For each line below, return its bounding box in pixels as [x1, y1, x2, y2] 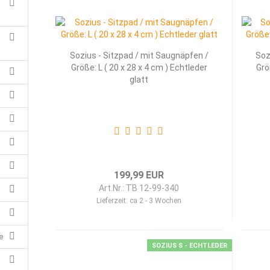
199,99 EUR [114, 169, 165, 181]
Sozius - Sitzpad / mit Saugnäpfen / [69, 51, 209, 60]
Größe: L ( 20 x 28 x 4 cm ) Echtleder [71, 63, 207, 72]
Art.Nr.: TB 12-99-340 [99, 183, 180, 193]
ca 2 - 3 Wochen [130, 196, 182, 205]
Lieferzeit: [96, 196, 130, 205]
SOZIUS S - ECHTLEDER [151, 242, 227, 250]
